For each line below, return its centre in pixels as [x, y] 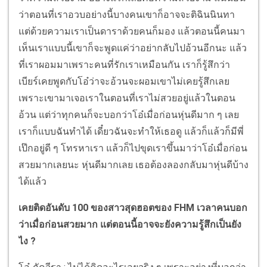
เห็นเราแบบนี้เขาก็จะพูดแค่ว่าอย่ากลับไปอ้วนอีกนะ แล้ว [133, 48]
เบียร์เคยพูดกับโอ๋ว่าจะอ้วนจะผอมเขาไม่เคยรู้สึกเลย [124, 81]
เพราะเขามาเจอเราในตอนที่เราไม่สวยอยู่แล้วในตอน [127, 98]
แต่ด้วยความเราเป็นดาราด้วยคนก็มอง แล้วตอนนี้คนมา [132, 31]
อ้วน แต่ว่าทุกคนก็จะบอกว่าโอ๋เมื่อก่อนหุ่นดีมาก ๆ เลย [129, 114]
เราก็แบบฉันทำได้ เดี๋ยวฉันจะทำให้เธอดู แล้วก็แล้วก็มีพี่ [131, 131]
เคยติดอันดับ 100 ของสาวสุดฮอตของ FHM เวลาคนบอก [133, 207]
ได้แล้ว [32, 181]
